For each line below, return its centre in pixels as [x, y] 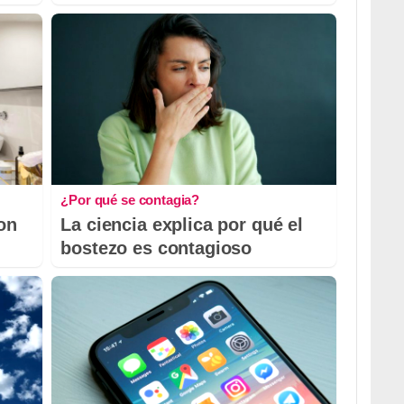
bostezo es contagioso [156, 248]
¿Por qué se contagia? [130, 199]
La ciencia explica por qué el [182, 224]
